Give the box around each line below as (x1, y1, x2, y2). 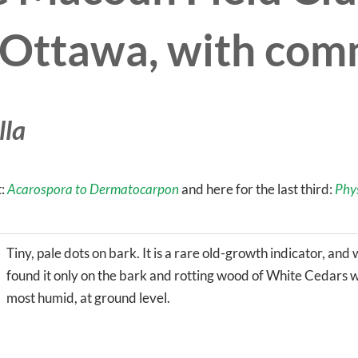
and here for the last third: (179, 180, 335, 197)
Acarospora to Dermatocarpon (7, 180, 179, 197)
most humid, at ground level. (6, 288, 170, 306)
